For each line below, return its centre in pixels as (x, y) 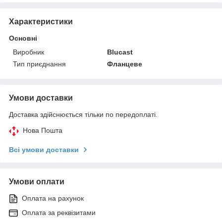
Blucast (120, 52)
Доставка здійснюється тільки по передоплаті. (83, 114)
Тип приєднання (39, 64)
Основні (23, 38)
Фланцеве (125, 64)
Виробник (28, 52)
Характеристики (41, 21)
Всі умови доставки (44, 149)
